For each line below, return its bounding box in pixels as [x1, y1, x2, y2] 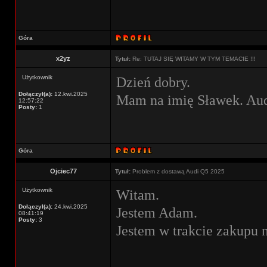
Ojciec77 [49, 167, 77, 175]
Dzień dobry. [116, 74, 190, 90]
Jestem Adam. [116, 204, 197, 221]
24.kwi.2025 [52, 203, 88, 210]
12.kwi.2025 [52, 91, 88, 97]
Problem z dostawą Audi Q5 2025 [131, 168, 225, 175]
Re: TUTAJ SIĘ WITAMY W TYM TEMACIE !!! [131, 55, 256, 62]
